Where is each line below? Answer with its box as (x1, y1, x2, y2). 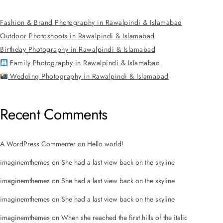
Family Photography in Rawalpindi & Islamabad (7, 58, 160, 68)
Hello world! (87, 139, 123, 149)
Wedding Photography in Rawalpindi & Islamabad (7, 71, 169, 82)
